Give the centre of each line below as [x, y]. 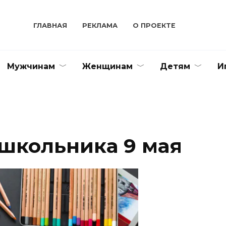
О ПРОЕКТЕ [154, 25]
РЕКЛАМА [100, 25]
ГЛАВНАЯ [50, 25]
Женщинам [107, 66]
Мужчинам [31, 66]
